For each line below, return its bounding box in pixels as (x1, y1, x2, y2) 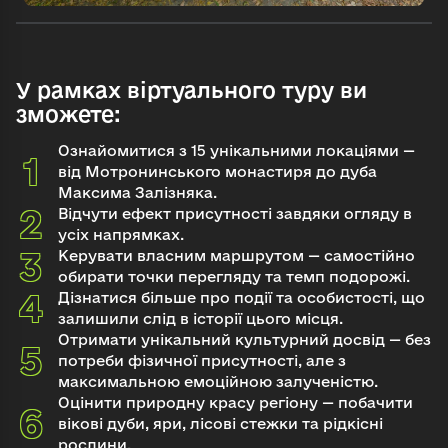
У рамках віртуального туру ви (16, 78, 367, 103)
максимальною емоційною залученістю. (58, 373, 378, 391)
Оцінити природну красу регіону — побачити (58, 394, 413, 412)
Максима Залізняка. (58, 184, 217, 202)
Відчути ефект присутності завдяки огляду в (58, 205, 412, 223)
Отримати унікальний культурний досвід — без (58, 331, 431, 349)
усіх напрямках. (58, 226, 184, 244)
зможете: (16, 102, 121, 127)
